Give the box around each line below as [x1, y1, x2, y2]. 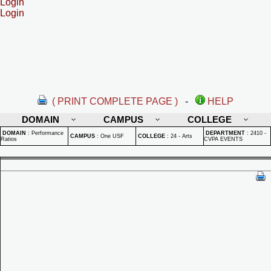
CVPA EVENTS [204, 136, 243, 142]
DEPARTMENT [206, 130, 245, 136]
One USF [100, 133, 124, 139]
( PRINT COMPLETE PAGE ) [52, 96, 178, 106]
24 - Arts [171, 133, 192, 139]
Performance [31, 130, 64, 136]
